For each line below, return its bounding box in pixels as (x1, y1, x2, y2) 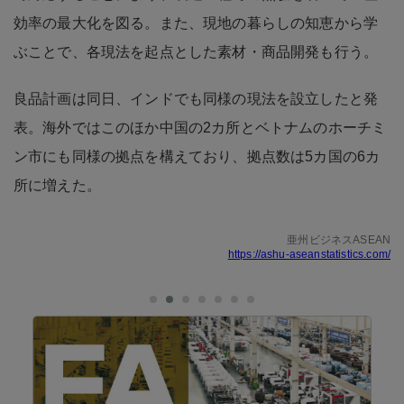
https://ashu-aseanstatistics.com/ (227, 248, 390, 262)
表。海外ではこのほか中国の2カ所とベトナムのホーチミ (14, 120, 387, 136)
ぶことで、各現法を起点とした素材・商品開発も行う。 (14, 44, 379, 60)
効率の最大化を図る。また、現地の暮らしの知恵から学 (14, 15, 379, 32)
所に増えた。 (14, 178, 101, 194)
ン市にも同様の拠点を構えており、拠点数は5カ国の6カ (14, 149, 381, 165)
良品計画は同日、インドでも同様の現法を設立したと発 (14, 91, 379, 107)
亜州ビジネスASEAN (287, 234, 390, 247)
